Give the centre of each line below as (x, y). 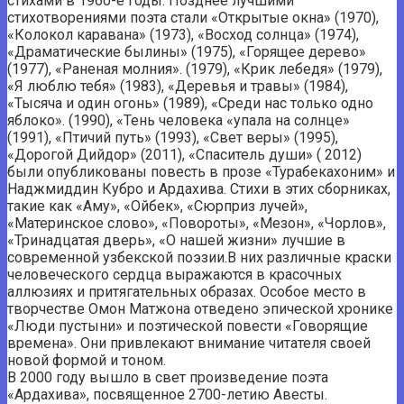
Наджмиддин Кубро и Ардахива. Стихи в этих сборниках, (199, 188)
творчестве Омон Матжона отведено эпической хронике (200, 308)
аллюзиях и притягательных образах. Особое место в (187, 291)
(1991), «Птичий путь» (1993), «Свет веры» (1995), (173, 137)
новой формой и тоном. (87, 360)
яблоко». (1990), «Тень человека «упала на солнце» (179, 120)
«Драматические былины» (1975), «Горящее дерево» (187, 51)
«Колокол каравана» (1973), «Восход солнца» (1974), (183, 34)
